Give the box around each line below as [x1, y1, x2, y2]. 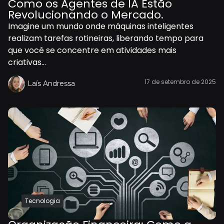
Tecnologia [25, 196, 60, 205]
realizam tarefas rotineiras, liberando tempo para [8, 32, 203, 44]
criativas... [8, 56, 46, 68]
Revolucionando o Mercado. [8, 6, 163, 22]
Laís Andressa [27, 79, 75, 88]
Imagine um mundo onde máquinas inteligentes [8, 20, 193, 32]
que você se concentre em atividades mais [8, 44, 176, 56]
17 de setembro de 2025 [144, 77, 216, 86]
